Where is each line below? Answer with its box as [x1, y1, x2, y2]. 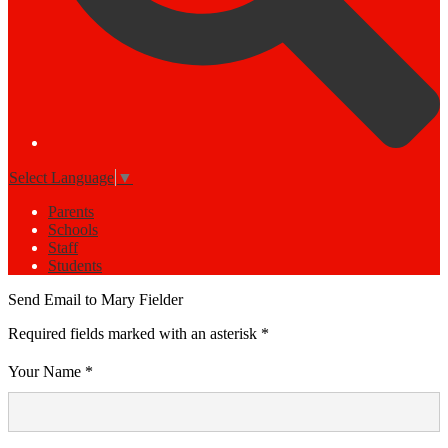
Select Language [9, 169, 114, 187]
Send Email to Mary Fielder [8, 291, 183, 309]
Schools [48, 221, 98, 239]
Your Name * [8, 363, 93, 381]
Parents [48, 203, 94, 221]
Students [48, 257, 102, 275]
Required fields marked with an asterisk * [8, 325, 269, 343]
